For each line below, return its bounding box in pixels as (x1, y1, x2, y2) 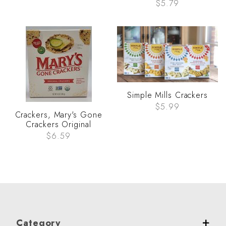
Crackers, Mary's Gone (15, 109, 102, 121)
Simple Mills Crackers (127, 89, 208, 101)
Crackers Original (26, 119, 91, 131)
